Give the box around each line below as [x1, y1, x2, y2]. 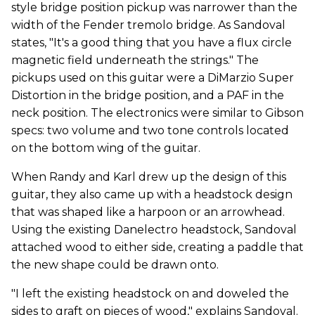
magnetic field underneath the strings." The [11, 53, 259, 67]
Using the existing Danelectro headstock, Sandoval [11, 222, 297, 236]
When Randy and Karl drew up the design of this [11, 169, 286, 184]
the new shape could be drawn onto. [11, 257, 219, 271]
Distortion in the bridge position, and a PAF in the [11, 88, 284, 102]
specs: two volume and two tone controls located [11, 123, 289, 137]
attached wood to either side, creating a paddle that [11, 240, 304, 254]
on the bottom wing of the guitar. [11, 141, 200, 155]
